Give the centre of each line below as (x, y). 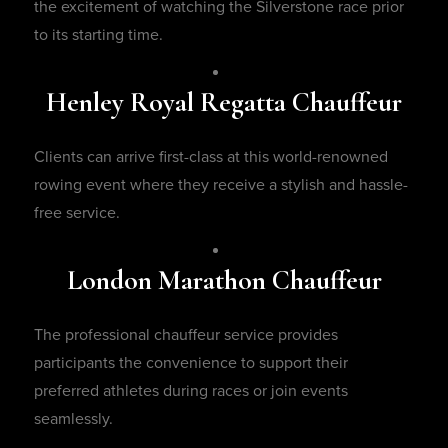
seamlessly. (73, 419)
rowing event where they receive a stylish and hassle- (221, 185)
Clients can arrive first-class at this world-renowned (211, 157)
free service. (81, 213)
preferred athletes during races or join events (191, 391)
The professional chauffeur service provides (186, 335)
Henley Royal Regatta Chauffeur (224, 103)
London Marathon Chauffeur (224, 281)
